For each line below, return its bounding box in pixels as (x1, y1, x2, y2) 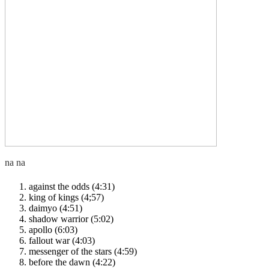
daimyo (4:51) (29, 202, 82, 213)
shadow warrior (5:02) (29, 213, 113, 224)
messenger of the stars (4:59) (29, 246, 137, 256)
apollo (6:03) (29, 224, 77, 235)
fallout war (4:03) (29, 235, 95, 246)
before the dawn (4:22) (29, 256, 115, 267)
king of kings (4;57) (29, 192, 104, 202)
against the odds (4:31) (29, 181, 115, 192)
